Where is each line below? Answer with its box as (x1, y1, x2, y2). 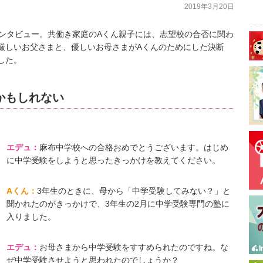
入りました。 (6, 211, 56, 221)
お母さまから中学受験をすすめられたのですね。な (39, 242, 228, 252)
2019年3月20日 (184, 2, 234, 11)
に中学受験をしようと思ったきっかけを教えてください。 (6, 155, 220, 165)
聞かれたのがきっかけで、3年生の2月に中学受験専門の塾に (6, 198, 230, 208)
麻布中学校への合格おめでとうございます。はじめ (39, 142, 228, 152)
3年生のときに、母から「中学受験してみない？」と (37, 186, 231, 195)
